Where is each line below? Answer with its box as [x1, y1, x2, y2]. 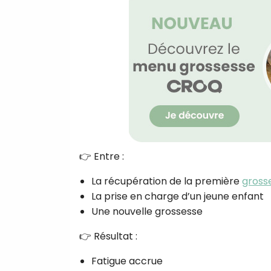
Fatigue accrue [91, 253, 163, 268]
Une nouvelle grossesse [91, 204, 203, 218]
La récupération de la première [91, 174, 242, 188]
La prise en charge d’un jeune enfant [91, 189, 264, 203]
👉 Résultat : [79, 229, 137, 243]
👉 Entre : [79, 149, 124, 163]
